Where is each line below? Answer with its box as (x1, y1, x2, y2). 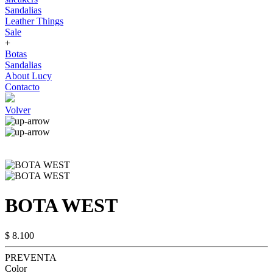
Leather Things (5, 16, 63, 26)
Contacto (5, 82, 40, 92)
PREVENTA (5, 252, 57, 263)
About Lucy (5, 71, 52, 81)
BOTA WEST (5, 194, 118, 217)
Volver (5, 105, 30, 115)
